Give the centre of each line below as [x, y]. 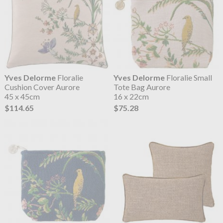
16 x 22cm [131, 97]
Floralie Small [189, 78]
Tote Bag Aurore [142, 87]
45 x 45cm [22, 97]
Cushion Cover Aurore [42, 87]
